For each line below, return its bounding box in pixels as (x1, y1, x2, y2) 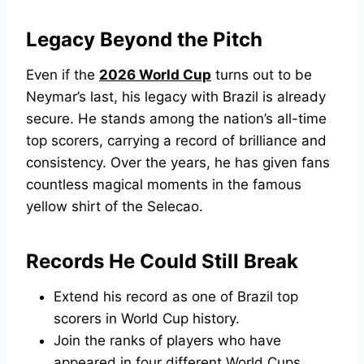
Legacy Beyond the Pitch (26, 28, 262, 52)
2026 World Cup (99, 67, 211, 84)
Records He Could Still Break (26, 249, 298, 274)
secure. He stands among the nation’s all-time (26, 110, 327, 128)
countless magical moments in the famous (26, 176, 301, 193)
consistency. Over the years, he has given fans (26, 154, 330, 171)
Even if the (26, 67, 99, 84)
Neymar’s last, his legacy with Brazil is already (26, 89, 326, 106)
